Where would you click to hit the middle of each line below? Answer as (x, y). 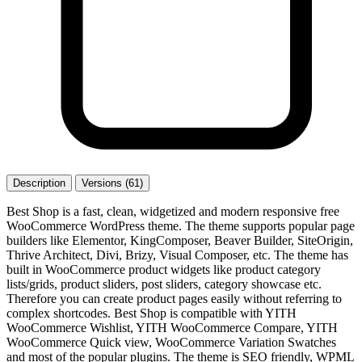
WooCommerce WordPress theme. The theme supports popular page (181, 225)
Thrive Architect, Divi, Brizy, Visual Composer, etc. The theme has (177, 255)
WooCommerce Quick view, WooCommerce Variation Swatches (171, 342)
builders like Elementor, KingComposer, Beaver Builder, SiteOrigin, (180, 240)
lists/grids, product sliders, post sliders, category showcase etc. (164, 284)
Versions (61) (112, 183)
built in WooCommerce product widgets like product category (164, 269)
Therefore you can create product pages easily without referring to (174, 298)
